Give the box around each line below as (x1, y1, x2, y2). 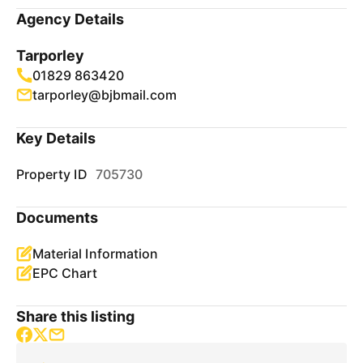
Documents (16, 209, 99, 226)
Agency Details (16, 11, 125, 28)
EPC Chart (32, 265, 98, 281)
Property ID (16, 166, 88, 182)
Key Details (16, 130, 96, 147)
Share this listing (16, 308, 135, 325)
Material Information (32, 246, 158, 262)
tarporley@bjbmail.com (32, 87, 177, 103)
